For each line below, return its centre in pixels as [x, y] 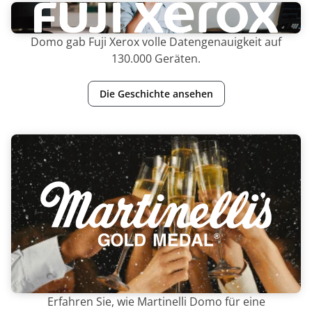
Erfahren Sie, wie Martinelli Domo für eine [156, 301]
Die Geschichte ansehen [156, 94]
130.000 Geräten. [156, 59]
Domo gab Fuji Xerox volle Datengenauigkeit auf [156, 42]
